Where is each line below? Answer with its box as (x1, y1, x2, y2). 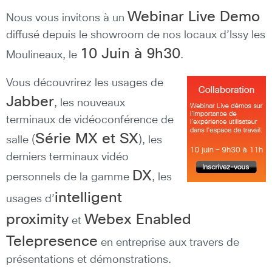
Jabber (6, 95, 54, 110)
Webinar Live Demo (127, 10, 260, 25)
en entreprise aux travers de (98, 237, 239, 249)
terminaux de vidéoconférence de (6, 115, 174, 126)
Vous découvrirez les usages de (6, 78, 163, 89)
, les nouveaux (54, 98, 125, 109)
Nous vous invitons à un (6, 13, 127, 24)
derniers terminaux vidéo (6, 152, 129, 163)
